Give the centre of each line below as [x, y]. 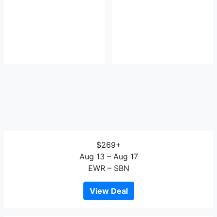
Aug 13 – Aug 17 [108, 156]
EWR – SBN [108, 168]
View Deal [108, 191]
